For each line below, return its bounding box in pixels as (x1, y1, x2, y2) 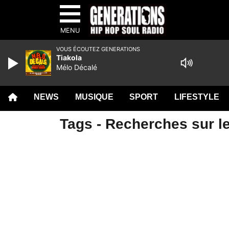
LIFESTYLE (174, 93, 220, 101)
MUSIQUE (75, 93, 113, 101)
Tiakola (56, 53, 82, 62)
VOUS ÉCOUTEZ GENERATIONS (56, 45, 140, 53)
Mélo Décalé (56, 63, 97, 72)
